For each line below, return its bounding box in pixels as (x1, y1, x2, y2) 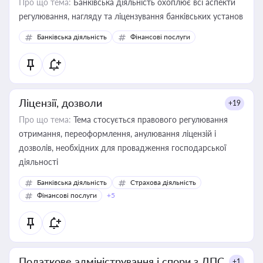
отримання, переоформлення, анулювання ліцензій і (19, 129, 216, 139)
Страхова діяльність (130, 178, 196, 187)
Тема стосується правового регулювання (71, 114, 228, 124)
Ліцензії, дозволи (19, 96, 102, 109)
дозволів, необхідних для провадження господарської (19, 143, 226, 153)
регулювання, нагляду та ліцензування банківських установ (19, 11, 243, 21)
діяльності (19, 157, 58, 167)
